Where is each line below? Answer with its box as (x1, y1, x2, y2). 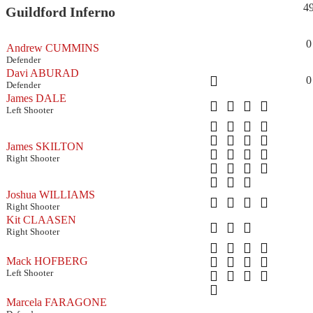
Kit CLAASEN (6, 213, 76, 226)
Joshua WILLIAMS (6, 188, 95, 201)
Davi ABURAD (6, 66, 79, 79)
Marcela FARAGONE (6, 296, 107, 308)
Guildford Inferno (6, 4, 115, 20)
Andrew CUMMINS (6, 41, 99, 54)
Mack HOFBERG (6, 254, 88, 267)
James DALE (6, 92, 66, 104)
